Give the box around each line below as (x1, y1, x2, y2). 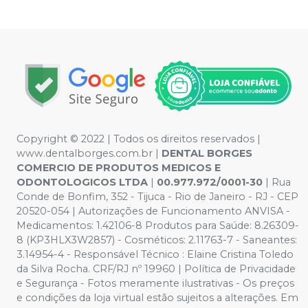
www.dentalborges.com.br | (16, 146, 162, 159)
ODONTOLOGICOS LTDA (16, 175, 148, 188)
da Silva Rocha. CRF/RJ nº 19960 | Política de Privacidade (16, 262, 296, 275)
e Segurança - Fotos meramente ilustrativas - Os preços (16, 276, 294, 289)
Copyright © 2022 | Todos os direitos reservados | (16, 132, 261, 145)
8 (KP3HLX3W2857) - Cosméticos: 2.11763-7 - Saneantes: (16, 233, 297, 246)
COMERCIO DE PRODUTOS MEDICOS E (16, 161, 221, 174)
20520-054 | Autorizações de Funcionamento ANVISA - (16, 204, 290, 217)
